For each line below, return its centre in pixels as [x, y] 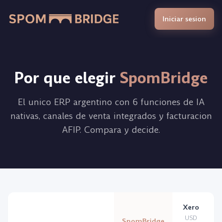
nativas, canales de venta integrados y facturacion [111, 116]
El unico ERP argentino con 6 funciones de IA [111, 102]
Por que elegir [67, 78]
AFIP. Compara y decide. [111, 130]
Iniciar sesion [184, 19]
